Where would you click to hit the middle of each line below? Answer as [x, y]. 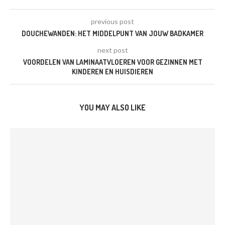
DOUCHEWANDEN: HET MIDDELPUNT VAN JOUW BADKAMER [113, 33]
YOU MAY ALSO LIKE [113, 107]
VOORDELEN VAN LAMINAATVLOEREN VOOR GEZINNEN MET [113, 62]
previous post [113, 21]
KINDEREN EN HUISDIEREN [113, 72]
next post [113, 50]
